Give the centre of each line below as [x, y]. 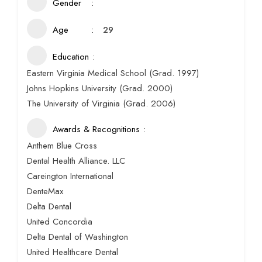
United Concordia [60, 222]
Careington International [70, 176]
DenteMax [45, 192]
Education [71, 57]
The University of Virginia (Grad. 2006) [101, 104]
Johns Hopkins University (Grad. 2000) [100, 89]
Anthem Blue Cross [62, 146]
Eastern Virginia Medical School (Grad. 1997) [113, 73]
